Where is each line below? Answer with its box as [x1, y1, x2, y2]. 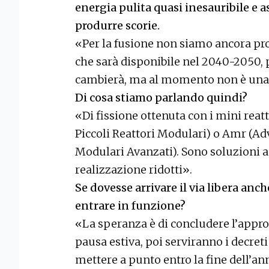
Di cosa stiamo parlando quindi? [75, 91, 247, 105]
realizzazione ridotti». [75, 163, 192, 177]
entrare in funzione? [75, 199, 186, 213]
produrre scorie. [75, 19, 160, 33]
